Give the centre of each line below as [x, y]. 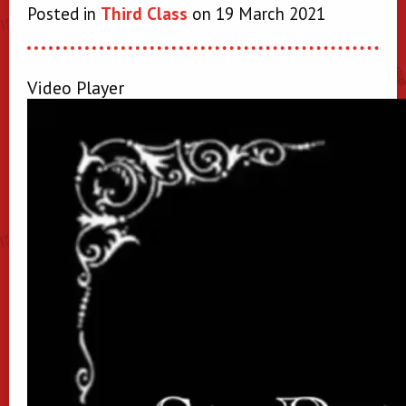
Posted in [64, 14]
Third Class [144, 14]
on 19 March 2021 [256, 14]
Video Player [76, 88]
